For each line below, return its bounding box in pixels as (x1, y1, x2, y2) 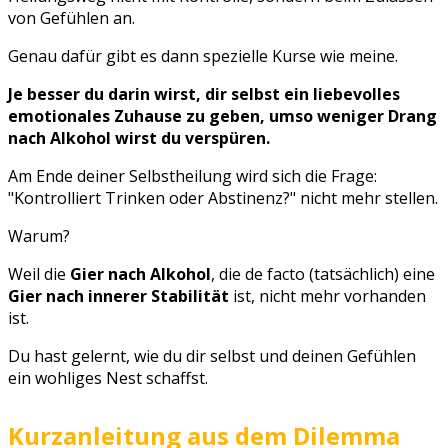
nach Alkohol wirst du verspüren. (8, 126, 270, 149)
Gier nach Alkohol (66, 262, 211, 285)
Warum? (8, 224, 70, 247)
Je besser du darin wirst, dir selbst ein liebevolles (8, 82, 400, 105)
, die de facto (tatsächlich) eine (211, 262, 435, 285)
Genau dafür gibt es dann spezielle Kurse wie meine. (8, 44, 398, 67)
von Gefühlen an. (8, 6, 135, 29)
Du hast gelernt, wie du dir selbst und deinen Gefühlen (8, 344, 416, 367)
